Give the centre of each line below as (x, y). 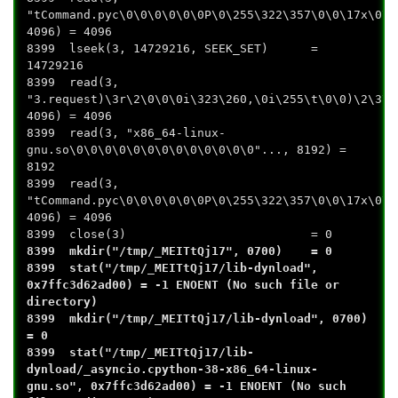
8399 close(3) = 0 (180, 235)
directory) (63, 302)
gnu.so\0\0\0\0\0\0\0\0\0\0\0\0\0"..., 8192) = (187, 150)
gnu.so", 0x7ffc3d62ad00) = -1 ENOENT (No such (187, 386)
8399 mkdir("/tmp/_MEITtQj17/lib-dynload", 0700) (198, 319)
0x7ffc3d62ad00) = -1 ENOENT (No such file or (183, 285)
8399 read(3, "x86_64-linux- (127, 133)
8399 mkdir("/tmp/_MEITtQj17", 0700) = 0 (180, 251)
